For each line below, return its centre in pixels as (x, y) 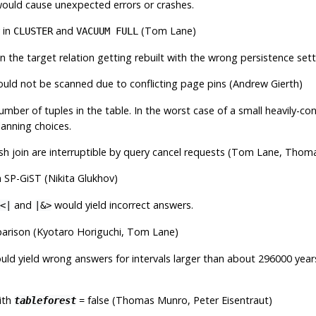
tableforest (45, 300)
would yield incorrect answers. (122, 205)
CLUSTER (33, 31)
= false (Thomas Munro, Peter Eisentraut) (174, 300)
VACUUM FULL (107, 31)
